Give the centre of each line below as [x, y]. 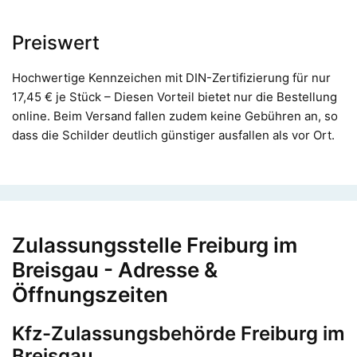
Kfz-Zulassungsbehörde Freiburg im [178, 333]
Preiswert [56, 42]
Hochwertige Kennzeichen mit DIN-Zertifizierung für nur [171, 77]
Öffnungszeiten [90, 294]
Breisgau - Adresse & [115, 269]
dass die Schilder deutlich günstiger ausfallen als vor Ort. [173, 135]
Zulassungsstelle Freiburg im [155, 245]
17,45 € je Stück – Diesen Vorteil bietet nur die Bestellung [175, 96]
